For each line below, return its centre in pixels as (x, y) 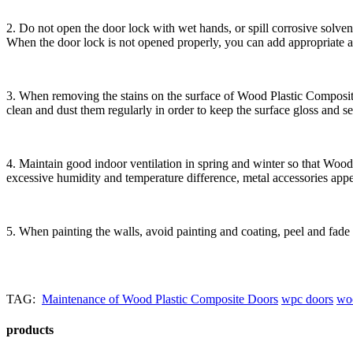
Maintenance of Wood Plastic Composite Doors (160, 299)
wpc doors (307, 299)
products (30, 329)
